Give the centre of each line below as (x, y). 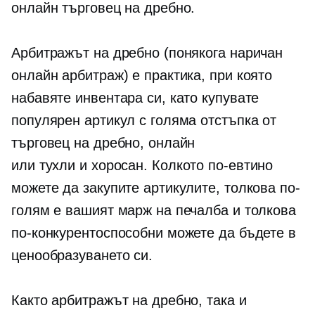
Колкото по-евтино (211, 165)
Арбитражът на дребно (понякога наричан (147, 53)
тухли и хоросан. (94, 165)
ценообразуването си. (82, 255)
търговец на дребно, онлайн (103, 143)
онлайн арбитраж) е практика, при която (142, 75)
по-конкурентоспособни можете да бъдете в (154, 233)
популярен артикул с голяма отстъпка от (144, 120)
